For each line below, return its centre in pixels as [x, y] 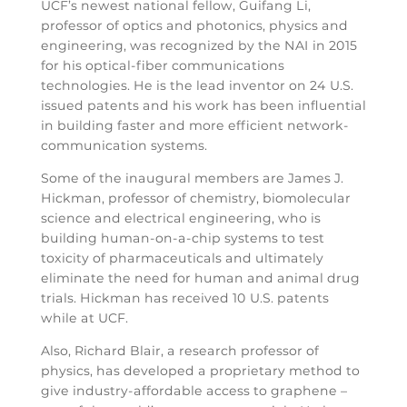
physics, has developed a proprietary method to [200, 370]
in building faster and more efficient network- [194, 125]
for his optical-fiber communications [162, 65]
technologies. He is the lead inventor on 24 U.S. [197, 85]
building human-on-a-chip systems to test [182, 238]
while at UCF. [84, 318]
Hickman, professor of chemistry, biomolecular [195, 198]
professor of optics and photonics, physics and [194, 25]
